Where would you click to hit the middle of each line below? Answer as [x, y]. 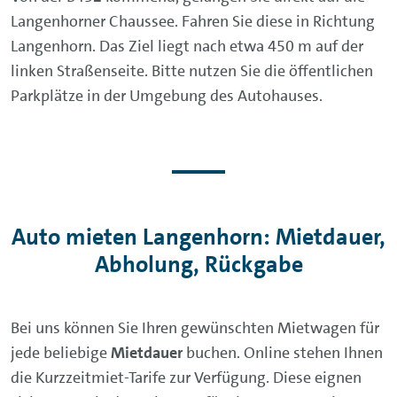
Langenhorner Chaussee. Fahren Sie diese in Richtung [193, 21]
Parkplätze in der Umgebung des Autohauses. [167, 95]
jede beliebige [61, 352]
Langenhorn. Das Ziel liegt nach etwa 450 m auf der [187, 46]
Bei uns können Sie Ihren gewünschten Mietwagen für [195, 327]
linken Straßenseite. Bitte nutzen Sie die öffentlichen [192, 70]
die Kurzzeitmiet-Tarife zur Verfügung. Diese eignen [186, 377]
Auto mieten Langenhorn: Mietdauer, [198, 237]
